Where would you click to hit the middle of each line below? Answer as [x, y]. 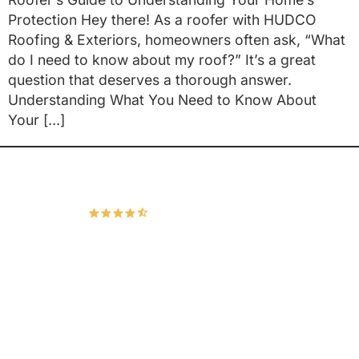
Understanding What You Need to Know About [162, 100]
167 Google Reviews [221, 213]
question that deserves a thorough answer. [150, 80]
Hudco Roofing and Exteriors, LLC [179, 182]
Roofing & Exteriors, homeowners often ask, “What [177, 40]
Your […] [36, 120]
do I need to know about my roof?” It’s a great [162, 60]
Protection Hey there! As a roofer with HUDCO [162, 20]
